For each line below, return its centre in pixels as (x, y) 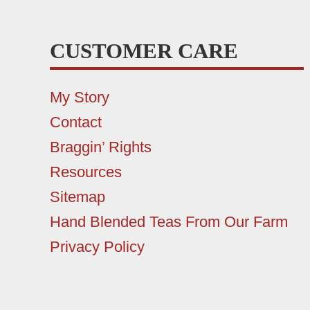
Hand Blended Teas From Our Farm (169, 222)
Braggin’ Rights (101, 147)
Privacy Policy (97, 247)
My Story (80, 98)
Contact (76, 122)
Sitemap (77, 197)
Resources (86, 172)
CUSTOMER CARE (144, 51)
